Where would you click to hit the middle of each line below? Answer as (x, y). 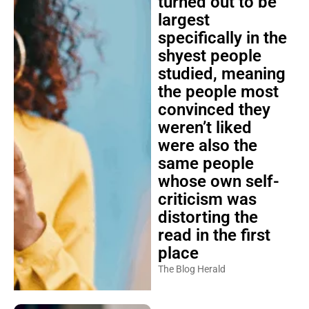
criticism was (207, 199)
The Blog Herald (191, 269)
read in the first (214, 235)
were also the (207, 146)
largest (183, 20)
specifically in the (222, 38)
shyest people (209, 56)
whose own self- (218, 181)
